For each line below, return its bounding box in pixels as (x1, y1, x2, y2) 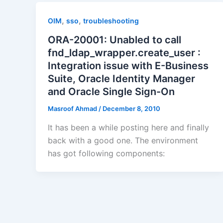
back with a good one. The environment (48, 135, 198, 145)
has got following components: (48, 148, 165, 158)
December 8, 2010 (103, 105, 160, 112)
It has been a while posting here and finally (48, 122, 209, 132)
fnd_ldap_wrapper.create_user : (48, 47, 201, 59)
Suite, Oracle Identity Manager (48, 73, 195, 85)
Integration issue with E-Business (48, 60, 209, 72)
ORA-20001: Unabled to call (48, 34, 181, 46)
